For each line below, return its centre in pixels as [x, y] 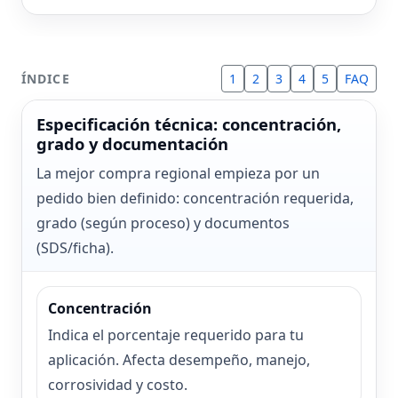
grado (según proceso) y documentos [163, 223]
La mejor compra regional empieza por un [178, 174]
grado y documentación [132, 144]
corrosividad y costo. [118, 385]
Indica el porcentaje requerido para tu [176, 335]
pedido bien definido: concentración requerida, [195, 199]
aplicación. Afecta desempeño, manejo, [179, 360]
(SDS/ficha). [75, 248]
